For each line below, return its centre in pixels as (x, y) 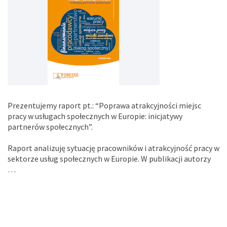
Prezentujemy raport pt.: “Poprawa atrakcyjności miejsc (104, 105)
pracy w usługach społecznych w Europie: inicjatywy (95, 116)
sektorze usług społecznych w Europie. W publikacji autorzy (109, 158)
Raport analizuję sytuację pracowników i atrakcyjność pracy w (113, 148)
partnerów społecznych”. (50, 127)
